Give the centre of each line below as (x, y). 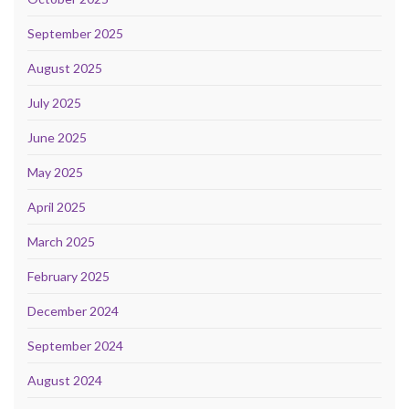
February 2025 (68, 277)
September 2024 (75, 346)
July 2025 (54, 103)
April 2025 (57, 207)
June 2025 (57, 138)
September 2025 (75, 34)
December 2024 (73, 311)
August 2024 (65, 381)
